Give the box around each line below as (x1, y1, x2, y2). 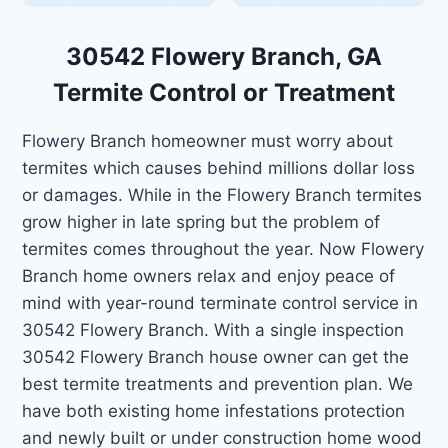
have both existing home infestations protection (22, 400, 406, 421)
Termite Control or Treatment (53, 77, 395, 107)
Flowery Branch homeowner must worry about (22, 130, 394, 151)
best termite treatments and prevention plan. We (22, 373, 414, 394)
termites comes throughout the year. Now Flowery (22, 238, 425, 259)
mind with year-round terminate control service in (22, 292, 419, 313)
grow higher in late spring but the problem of (22, 211, 381, 232)
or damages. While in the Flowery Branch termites (22, 184, 423, 205)
